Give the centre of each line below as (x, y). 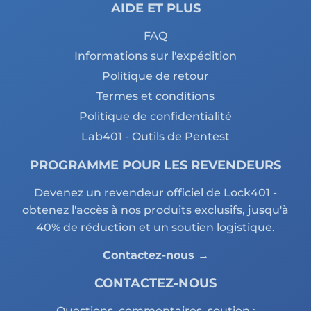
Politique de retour (155, 76)
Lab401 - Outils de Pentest (155, 136)
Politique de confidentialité (155, 116)
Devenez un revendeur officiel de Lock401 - (155, 193)
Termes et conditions (155, 96)
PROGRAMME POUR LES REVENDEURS (155, 165)
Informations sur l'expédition (155, 56)
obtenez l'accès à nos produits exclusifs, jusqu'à (155, 210)
